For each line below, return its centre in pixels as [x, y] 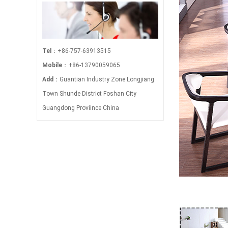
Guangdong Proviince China [81, 108]
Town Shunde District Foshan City [89, 94]
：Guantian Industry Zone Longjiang [104, 80]
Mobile [52, 65]
